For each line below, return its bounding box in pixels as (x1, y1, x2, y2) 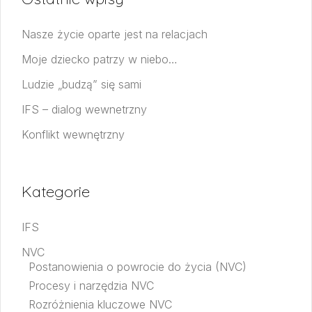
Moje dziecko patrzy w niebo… (22, 52, 178, 66)
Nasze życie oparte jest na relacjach (22, 26, 208, 41)
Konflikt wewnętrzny (22, 127, 125, 141)
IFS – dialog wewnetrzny (22, 102, 147, 116)
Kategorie (22, 181, 90, 201)
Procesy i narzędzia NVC (29, 278, 154, 292)
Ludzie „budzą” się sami (22, 77, 141, 91)
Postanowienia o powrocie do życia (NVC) (29, 259, 247, 274)
